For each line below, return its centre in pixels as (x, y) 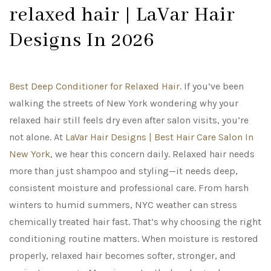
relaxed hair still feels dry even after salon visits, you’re (129, 120)
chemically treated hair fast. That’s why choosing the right (135, 222)
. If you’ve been (212, 87)
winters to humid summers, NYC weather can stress (123, 205)
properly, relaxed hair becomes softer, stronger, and (122, 256)
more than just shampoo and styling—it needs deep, (123, 171)
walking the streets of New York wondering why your (124, 103)
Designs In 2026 (82, 41)
